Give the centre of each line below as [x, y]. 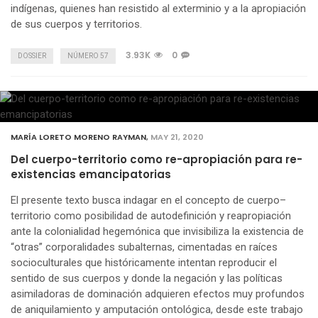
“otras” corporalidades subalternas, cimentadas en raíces [144, 247]
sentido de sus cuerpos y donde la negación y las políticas [147, 278]
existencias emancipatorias [91, 174]
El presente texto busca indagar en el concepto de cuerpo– [148, 200]
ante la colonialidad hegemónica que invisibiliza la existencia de [157, 231]
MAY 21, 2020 [177, 137]
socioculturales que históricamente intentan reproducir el [144, 262]
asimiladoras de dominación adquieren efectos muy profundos [158, 294]
